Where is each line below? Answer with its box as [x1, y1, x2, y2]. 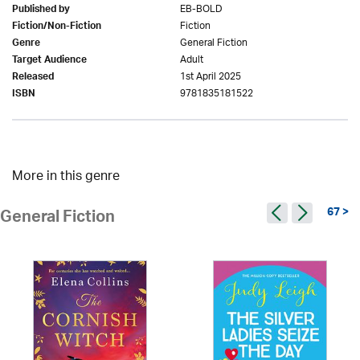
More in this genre [12, 163, 120, 190]
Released [12, 67, 54, 88]
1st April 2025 [180, 65, 241, 88]
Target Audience [12, 51, 87, 71]
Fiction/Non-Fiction [12, 17, 101, 37]
